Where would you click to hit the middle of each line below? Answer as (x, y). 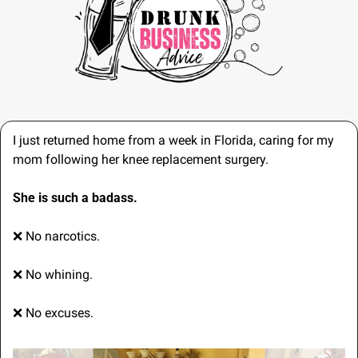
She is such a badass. (75, 198)
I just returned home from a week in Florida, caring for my (173, 141)
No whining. (58, 275)
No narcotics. (61, 237)
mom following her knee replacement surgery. (141, 160)
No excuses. (58, 313)
